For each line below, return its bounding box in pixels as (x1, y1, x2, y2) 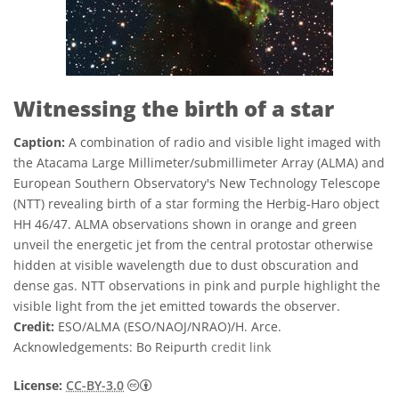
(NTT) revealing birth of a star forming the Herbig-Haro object (13, 195, 379, 212)
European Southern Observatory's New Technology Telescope (13, 175, 380, 191)
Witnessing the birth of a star (13, 94, 334, 123)
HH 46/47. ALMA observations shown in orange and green (13, 216, 357, 232)
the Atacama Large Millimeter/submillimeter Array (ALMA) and (13, 154, 385, 171)
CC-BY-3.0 (66, 377, 124, 394)
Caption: (13, 134, 65, 151)
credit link (211, 338, 271, 355)
